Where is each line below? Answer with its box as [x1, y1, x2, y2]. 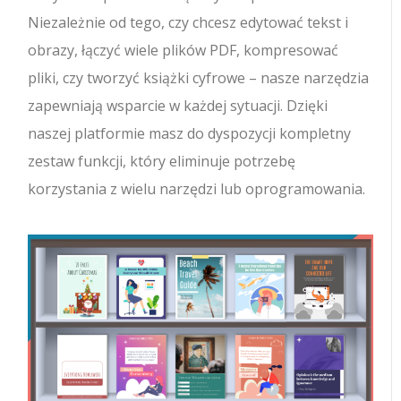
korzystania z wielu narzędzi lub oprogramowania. [28, 178, 366, 199]
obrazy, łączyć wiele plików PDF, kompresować [28, 39, 339, 60]
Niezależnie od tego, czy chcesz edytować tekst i [28, 12, 349, 32]
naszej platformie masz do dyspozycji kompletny [28, 123, 352, 143]
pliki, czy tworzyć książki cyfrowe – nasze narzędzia [28, 67, 370, 88]
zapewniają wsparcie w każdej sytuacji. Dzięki [28, 95, 328, 115]
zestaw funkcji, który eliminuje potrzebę [28, 150, 296, 171]
